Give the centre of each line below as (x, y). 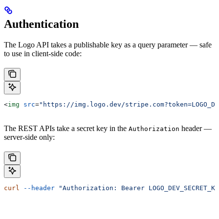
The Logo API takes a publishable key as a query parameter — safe (108, 44)
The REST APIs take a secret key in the (66, 128)
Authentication (41, 24)
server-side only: (29, 137)
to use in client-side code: (43, 53)
